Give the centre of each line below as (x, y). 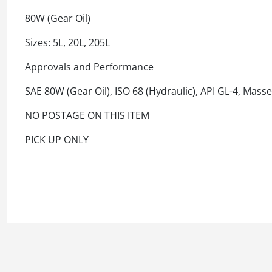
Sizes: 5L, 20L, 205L (67, 43)
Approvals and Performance (89, 67)
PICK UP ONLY (57, 140)
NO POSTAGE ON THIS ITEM (87, 116)
